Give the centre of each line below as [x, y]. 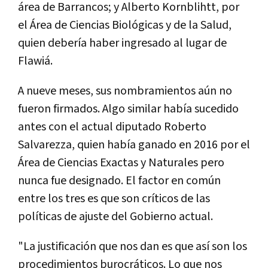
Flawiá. [35, 61]
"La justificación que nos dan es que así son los [133, 246]
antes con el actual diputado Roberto [112, 127]
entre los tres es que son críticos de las [114, 198]
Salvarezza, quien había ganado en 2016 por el [134, 144]
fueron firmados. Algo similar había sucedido [128, 109]
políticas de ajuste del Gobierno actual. [115, 216]
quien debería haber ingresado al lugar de [122, 43]
